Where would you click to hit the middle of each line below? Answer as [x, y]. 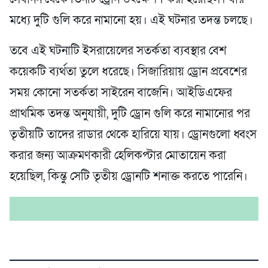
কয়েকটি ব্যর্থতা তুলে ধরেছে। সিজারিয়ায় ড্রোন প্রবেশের [128, 71]
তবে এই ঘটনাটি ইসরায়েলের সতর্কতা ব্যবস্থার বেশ [118, 51]
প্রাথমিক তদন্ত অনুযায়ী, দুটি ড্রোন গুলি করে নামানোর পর [130, 113]
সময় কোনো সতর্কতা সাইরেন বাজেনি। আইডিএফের [121, 92]
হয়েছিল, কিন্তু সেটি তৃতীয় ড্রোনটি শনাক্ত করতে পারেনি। [129, 176]
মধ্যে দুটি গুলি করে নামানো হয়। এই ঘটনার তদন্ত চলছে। [131, 20]
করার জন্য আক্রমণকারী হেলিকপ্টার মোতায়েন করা [118, 155]
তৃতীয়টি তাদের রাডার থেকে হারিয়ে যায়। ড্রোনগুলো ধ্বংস [133, 134]
